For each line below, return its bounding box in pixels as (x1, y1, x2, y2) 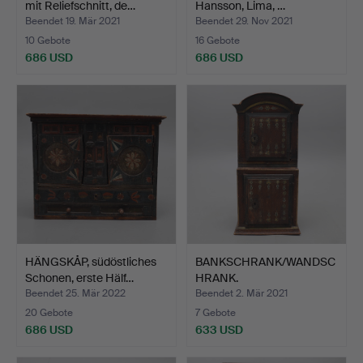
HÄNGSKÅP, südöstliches (25, 254, 156, 269)
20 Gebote (25, 305, 73, 319)
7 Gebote (195, 305, 236, 319)
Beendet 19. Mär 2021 (25, 14, 120, 28)
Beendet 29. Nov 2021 (195, 14, 293, 28)
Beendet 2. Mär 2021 (195, 286, 288, 300)
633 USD (195, 322, 243, 337)
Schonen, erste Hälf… (25, 270, 134, 285)
